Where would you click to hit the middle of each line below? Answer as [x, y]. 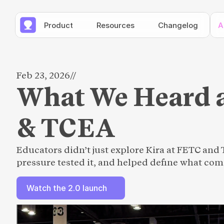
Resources [115, 25]
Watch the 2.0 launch [67, 188]
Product [58, 25]
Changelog [178, 25]
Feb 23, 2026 [43, 75]
